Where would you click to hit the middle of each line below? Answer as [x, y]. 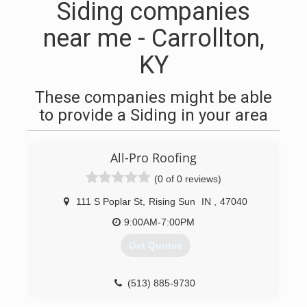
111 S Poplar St [109, 201]
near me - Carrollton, [153, 38]
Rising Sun [172, 201]
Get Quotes [155, 246]
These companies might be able [153, 97]
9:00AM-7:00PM [159, 222]
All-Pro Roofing [153, 158]
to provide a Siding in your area [153, 115]
